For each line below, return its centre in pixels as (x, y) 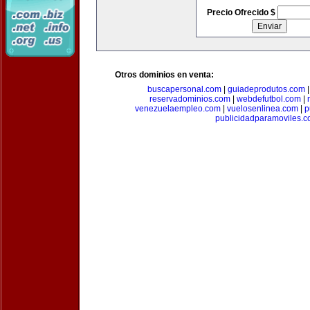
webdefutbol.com (269, 99)
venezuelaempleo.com (178, 109)
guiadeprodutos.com (266, 89)
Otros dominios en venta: (164, 75)
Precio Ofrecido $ (242, 12)
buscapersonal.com (184, 89)
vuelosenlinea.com (263, 109)
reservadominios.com (190, 99)
